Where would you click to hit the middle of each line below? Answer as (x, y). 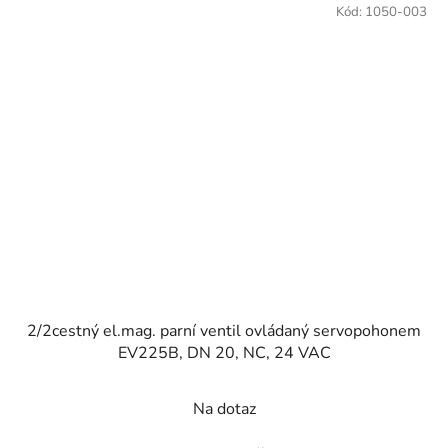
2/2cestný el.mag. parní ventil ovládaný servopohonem (224, 331)
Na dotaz (224, 409)
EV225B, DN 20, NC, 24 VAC (224, 353)
